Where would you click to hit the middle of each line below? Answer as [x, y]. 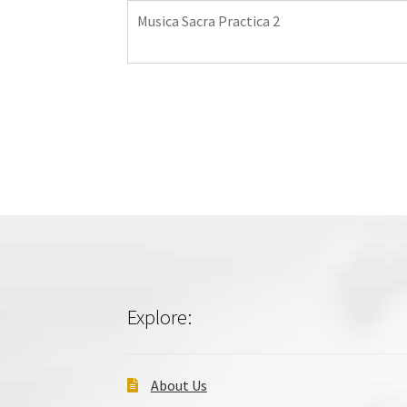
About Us [179, 385]
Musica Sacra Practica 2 [209, 20]
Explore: [160, 317]
